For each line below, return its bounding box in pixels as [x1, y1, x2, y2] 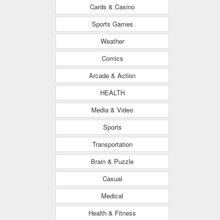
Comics [101, 53, 123, 63]
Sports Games [91, 19, 133, 28]
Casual [102, 173, 122, 183]
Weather [100, 36, 124, 46]
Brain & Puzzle [91, 156, 134, 166]
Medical [101, 191, 123, 200]
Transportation [92, 139, 133, 149]
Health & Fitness [88, 208, 136, 218]
